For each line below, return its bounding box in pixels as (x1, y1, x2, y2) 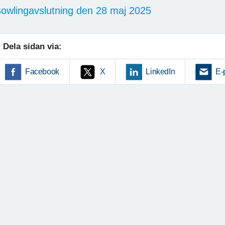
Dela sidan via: (3, 41, 62, 51)
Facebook (25, 67, 59, 76)
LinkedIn (146, 67, 175, 76)
